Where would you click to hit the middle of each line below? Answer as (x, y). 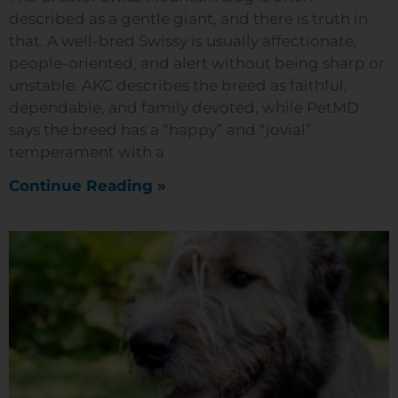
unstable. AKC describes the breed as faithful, (178, 85)
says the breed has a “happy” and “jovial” (160, 130)
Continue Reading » (88, 186)
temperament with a (87, 152)
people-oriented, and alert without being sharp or (197, 63)
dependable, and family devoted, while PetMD (184, 107)
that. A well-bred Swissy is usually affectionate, (183, 41)
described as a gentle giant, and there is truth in (188, 19)
